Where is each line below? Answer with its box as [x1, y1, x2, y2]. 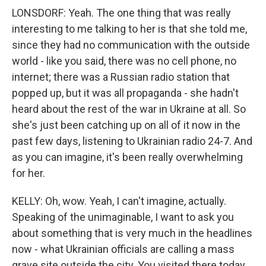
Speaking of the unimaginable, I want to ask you [12, 211, 234, 223]
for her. [12, 167, 45, 179]
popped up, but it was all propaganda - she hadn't [12, 87, 239, 99]
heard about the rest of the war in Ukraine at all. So [12, 103, 246, 115]
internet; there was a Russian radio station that [12, 71, 230, 83]
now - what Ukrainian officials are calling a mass [12, 243, 235, 255]
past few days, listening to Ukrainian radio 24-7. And [12, 135, 252, 147]
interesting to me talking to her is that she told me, [12, 23, 247, 35]
